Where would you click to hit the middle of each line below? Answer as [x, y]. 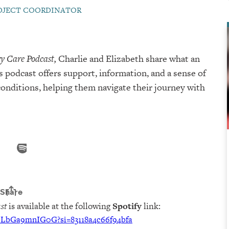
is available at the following [60, 206]
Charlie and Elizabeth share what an [128, 59]
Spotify [127, 206]
